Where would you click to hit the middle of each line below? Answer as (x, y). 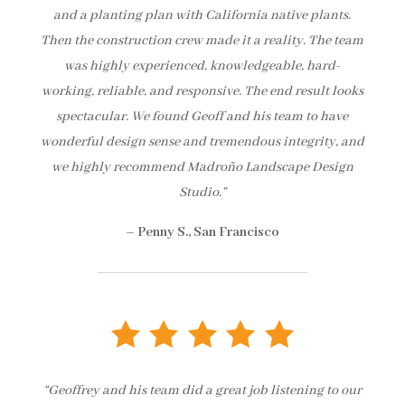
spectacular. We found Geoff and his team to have (202, 116)
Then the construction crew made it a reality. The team (202, 40)
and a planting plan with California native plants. (202, 15)
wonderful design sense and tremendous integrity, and (202, 141)
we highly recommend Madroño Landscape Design (202, 167)
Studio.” (202, 192)
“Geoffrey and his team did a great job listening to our (202, 390)
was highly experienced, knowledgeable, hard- (202, 66)
